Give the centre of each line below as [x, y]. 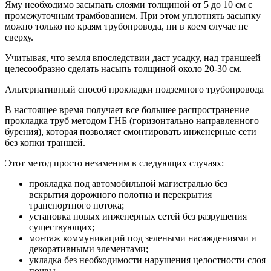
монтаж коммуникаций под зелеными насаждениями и [143, 238]
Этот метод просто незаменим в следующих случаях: [114, 163]
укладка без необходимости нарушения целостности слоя [147, 260]
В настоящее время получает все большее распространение [127, 109]
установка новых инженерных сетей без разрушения [138, 216]
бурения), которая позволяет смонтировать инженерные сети [131, 131]
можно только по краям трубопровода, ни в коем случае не [126, 26]
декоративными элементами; [89, 249]
